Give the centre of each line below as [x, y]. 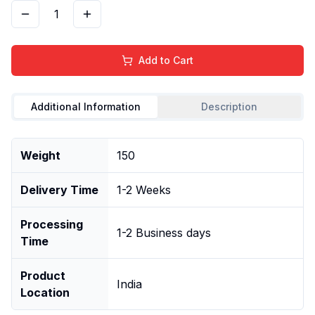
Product [43, 275]
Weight [40, 155]
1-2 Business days [164, 232]
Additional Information [86, 106]
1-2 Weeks [144, 189]
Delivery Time [59, 189]
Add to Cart [166, 60]
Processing [52, 224]
